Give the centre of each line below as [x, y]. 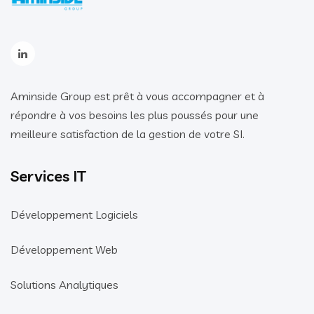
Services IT [48, 176]
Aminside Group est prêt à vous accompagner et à [137, 96]
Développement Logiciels [74, 214]
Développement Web [64, 249]
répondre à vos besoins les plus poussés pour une [135, 115]
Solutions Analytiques [64, 284]
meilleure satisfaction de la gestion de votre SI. [128, 134]
